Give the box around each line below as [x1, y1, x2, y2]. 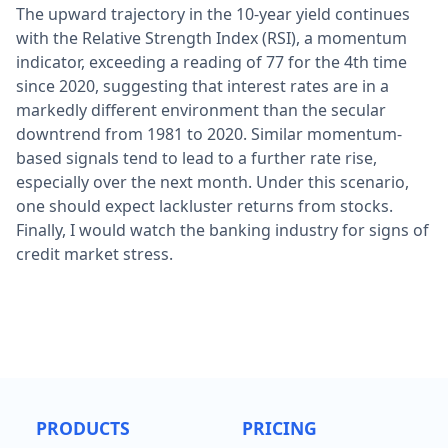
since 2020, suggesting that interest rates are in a [16, 74, 389, 97]
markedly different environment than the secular [16, 98, 386, 121]
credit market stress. [16, 242, 173, 265]
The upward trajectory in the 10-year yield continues [16, 2, 410, 25]
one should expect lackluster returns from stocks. [16, 194, 393, 217]
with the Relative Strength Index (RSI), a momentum [16, 26, 407, 49]
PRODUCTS [36, 415, 130, 440]
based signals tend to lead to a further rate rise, [16, 146, 377, 169]
